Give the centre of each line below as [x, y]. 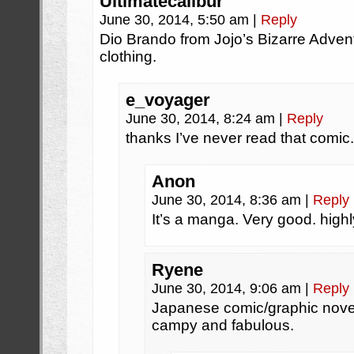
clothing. [128, 56]
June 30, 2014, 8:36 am [228, 200]
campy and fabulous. [223, 325]
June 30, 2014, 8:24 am [202, 119]
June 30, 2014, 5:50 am [176, 20]
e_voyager [168, 100]
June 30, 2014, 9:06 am [228, 288]
